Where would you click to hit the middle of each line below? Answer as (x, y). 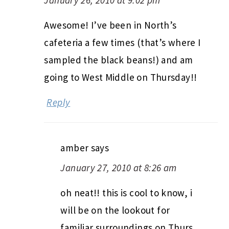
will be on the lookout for (115, 210)
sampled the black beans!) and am (119, 60)
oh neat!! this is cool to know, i (126, 192)
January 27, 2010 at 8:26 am (119, 167)
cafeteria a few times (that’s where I (122, 42)
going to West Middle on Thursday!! (121, 77)
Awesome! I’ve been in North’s (110, 25)
